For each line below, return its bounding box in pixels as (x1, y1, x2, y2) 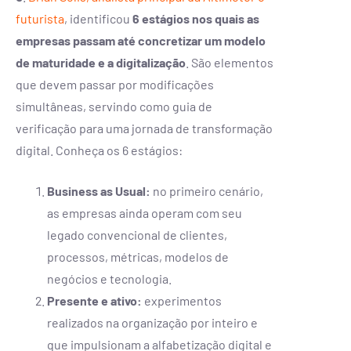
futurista (16, 10, 64, 26)
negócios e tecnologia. (47, 270, 172, 286)
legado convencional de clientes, (47, 226, 227, 242)
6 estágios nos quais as (132, 10, 259, 26)
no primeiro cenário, (150, 183, 263, 198)
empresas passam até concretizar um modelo (16, 32, 266, 48)
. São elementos (186, 54, 273, 70)
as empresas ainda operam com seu (47, 204, 242, 220)
